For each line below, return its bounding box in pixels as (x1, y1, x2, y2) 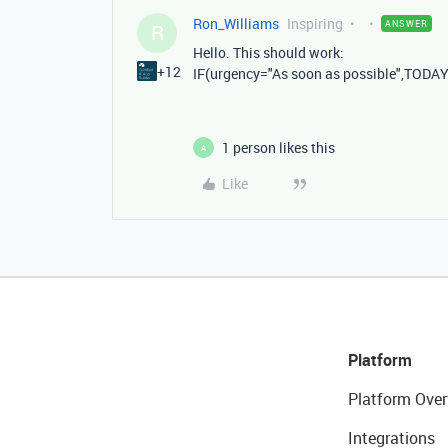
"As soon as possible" (268, 64, 401, 83)
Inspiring (287, 14, 343, 33)
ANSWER (385, 17, 428, 30)
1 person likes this (222, 138, 335, 157)
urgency (210, 64, 260, 83)
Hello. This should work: (193, 43, 344, 62)
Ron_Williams (193, 14, 279, 33)
